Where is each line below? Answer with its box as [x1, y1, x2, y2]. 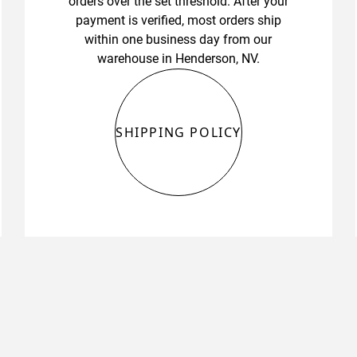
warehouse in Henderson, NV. [96, 51, 260, 67]
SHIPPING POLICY [115, 124, 241, 142]
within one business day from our [84, 32, 273, 48]
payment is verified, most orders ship [75, 13, 281, 29]
